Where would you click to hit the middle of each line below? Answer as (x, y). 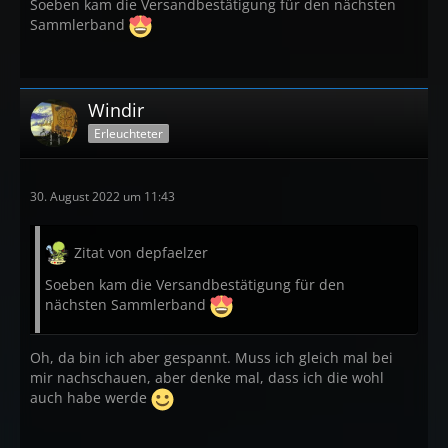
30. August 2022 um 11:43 (102, 196)
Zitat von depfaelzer (141, 252)
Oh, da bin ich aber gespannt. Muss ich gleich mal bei (211, 357)
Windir (116, 110)
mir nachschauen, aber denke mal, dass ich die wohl (207, 377)
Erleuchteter (128, 133)
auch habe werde (90, 398)
